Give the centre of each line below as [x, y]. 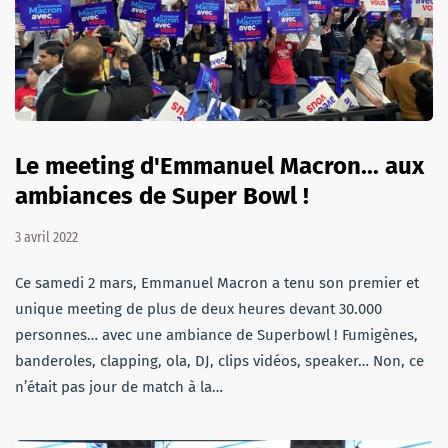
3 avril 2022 [46, 238]
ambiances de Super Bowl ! [162, 196]
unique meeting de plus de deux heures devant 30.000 [198, 309]
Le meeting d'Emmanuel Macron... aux [219, 166]
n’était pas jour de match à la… [119, 387]
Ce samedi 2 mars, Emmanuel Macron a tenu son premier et [217, 283]
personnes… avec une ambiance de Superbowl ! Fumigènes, [216, 335]
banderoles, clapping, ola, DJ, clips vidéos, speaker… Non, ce [219, 361]
